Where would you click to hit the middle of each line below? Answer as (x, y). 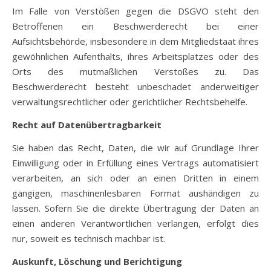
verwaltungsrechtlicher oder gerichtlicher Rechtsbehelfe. (130, 102)
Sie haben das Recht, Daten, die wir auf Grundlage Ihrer (135, 148)
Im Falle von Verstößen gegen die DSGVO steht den (135, 11)
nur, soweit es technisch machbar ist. (89, 238)
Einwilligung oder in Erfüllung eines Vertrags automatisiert (135, 163)
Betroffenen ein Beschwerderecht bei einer (135, 26)
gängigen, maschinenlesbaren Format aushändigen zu (135, 193)
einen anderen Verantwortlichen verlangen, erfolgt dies (135, 223)
